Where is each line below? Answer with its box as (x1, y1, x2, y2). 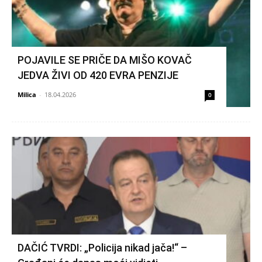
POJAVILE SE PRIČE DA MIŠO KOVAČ (18, 54, 192, 67)
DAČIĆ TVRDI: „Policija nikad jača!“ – (18, 242, 187, 254)
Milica (18, 90, 36, 99)
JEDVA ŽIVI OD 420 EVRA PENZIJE (18, 69, 178, 82)
